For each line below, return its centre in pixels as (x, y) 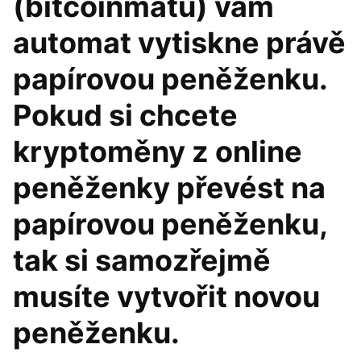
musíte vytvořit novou (166, 297)
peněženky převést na (169, 188)
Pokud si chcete (125, 115)
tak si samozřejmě (142, 260)
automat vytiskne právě (179, 43)
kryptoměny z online (158, 151)
